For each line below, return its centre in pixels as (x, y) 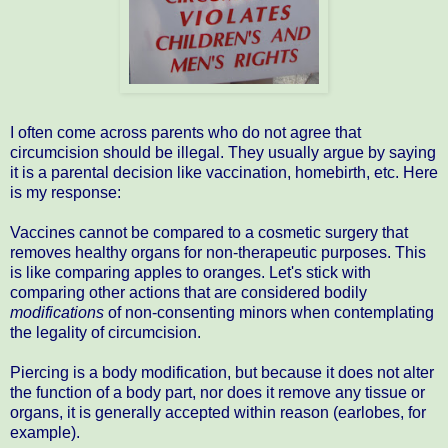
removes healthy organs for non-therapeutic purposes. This (218, 252)
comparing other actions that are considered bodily (188, 292)
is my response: (65, 192)
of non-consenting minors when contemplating (269, 312)
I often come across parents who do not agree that (185, 132)
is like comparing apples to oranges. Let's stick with (190, 272)
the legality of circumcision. (105, 332)
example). (45, 432)
